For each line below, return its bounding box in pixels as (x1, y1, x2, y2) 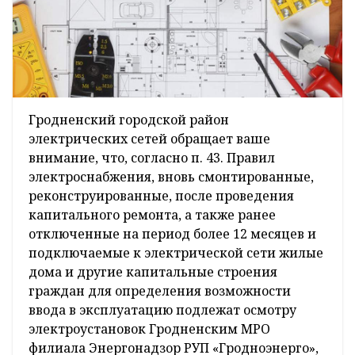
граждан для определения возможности (29, 282, 291, 300)
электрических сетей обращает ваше (29, 130, 270, 148)
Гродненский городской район (29, 111, 229, 129)
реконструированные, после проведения (29, 187, 294, 205)
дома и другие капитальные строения (29, 263, 277, 281)
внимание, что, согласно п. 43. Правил (29, 149, 275, 167)
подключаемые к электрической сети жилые (29, 244, 323, 262)
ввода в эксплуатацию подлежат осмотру (29, 301, 296, 319)
